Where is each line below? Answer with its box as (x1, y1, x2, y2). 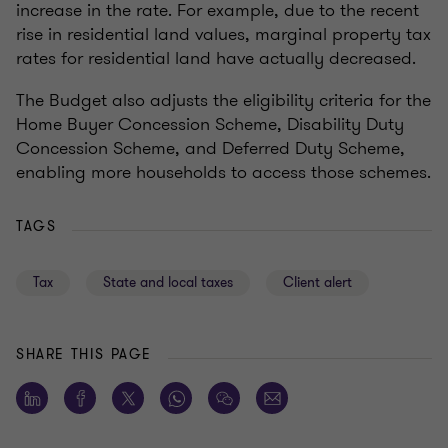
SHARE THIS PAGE (16, 345, 152, 365)
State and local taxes (103, 273, 233, 293)
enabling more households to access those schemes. (16, 159, 431, 186)
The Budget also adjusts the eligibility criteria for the (16, 87, 431, 114)
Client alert (283, 273, 352, 293)
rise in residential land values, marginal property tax (16, 21, 431, 48)
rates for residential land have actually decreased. (16, 45, 416, 72)
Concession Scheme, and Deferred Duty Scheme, (16, 135, 405, 162)
